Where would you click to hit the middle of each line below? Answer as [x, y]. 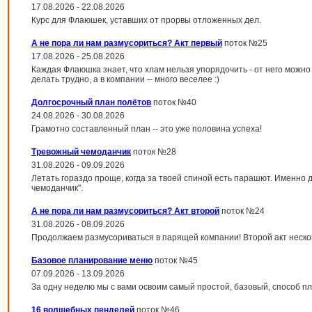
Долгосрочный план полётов [91, 102]
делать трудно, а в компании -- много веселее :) [125, 79]
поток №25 [245, 43]
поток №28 [154, 152]
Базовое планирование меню [92, 260]
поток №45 [175, 260]
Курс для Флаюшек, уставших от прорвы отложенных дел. [146, 20]
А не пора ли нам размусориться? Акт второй [125, 211]
